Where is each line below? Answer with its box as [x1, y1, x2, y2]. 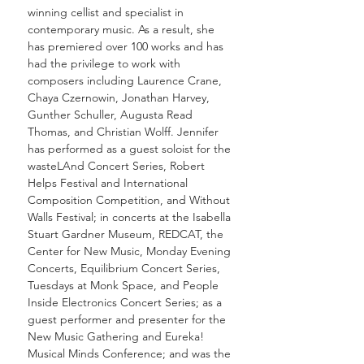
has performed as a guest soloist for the [28, 141, 231, 156]
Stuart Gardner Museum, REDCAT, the [28, 227, 223, 241]
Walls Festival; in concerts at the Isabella [28, 210, 231, 224]
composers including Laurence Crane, [28, 73, 222, 88]
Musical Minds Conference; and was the [28, 346, 231, 361]
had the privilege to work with [28, 56, 180, 71]
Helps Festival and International [28, 175, 188, 190]
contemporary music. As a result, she [28, 22, 214, 37]
